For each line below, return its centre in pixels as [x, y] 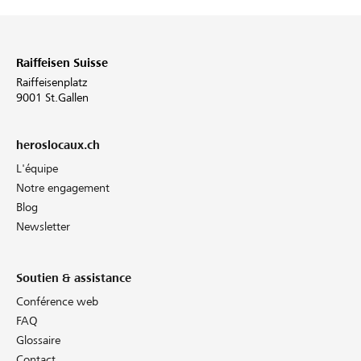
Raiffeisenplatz [52, 83]
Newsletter [43, 227]
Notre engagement [63, 188]
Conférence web [57, 302]
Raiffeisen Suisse [62, 63]
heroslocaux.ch [58, 145]
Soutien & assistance [74, 278]
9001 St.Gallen [52, 98]
